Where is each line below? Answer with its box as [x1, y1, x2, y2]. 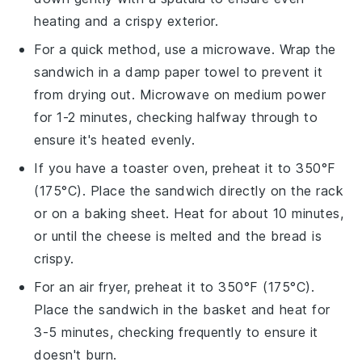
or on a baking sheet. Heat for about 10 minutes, [34, 204, 344, 221]
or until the [34, 227, 107, 244]
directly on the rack [214, 182, 344, 199]
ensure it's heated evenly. [34, 131, 196, 148]
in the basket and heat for [158, 301, 330, 318]
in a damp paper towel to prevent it [94, 63, 323, 80]
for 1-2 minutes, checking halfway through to [34, 108, 318, 125]
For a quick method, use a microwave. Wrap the [34, 40, 336, 57]
